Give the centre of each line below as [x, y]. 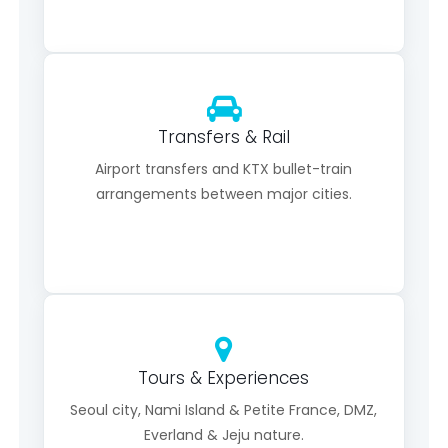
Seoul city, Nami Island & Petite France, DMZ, [224, 410]
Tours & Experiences [224, 378]
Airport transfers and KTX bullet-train [224, 169]
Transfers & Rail [223, 137]
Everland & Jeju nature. [223, 435]
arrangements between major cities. [223, 194]
